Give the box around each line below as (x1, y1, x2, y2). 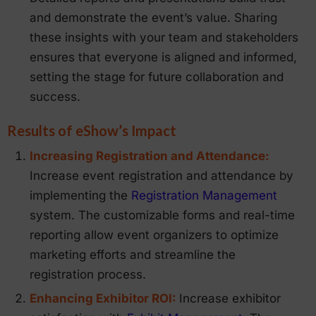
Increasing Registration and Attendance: (30, 148, 269, 163)
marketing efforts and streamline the (30, 247, 236, 262)
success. (30, 89, 80, 104)
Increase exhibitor (179, 291, 281, 305)
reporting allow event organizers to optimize (30, 227, 279, 242)
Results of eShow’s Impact (7, 121, 176, 139)
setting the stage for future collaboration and (30, 69, 284, 84)
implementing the (30, 188, 128, 202)
